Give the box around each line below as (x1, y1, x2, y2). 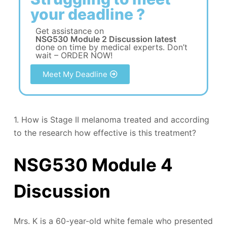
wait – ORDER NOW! (35, 50, 112, 60)
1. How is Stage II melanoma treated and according (13, 114, 209, 125)
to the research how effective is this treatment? (13, 127, 196, 138)
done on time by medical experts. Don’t (35, 42, 187, 52)
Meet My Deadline (42, 69, 107, 79)
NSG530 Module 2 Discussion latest (35, 33, 176, 44)
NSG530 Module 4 (13, 154, 173, 175)
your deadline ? (30, 5, 145, 23)
